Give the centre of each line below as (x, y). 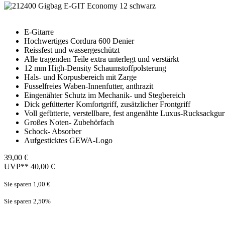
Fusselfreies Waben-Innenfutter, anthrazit (89, 86)
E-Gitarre (39, 32)
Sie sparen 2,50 (25, 201)
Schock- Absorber (53, 131)
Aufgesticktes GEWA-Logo (68, 140)
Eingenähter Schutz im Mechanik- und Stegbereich (105, 95)
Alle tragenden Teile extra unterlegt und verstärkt (101, 59)
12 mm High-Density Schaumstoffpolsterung (95, 68)
